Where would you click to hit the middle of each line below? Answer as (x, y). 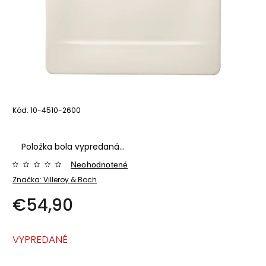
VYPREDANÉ (40, 239)
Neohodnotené (99, 164)
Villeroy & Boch (70, 179)
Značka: (28, 179)
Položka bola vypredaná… (73, 146)
